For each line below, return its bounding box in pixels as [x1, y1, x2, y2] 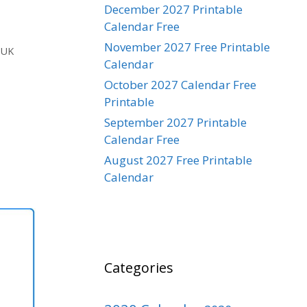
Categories [104, 258, 173, 277]
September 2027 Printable [104, 114, 247, 130]
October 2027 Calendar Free [104, 76, 256, 93]
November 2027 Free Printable [104, 38, 270, 55]
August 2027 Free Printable [104, 151, 252, 168]
